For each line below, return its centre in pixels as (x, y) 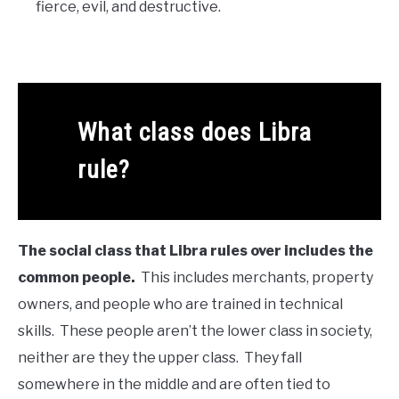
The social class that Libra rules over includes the (195, 251)
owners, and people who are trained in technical (180, 305)
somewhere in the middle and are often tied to (174, 385)
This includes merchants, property (256, 278)
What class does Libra (194, 133)
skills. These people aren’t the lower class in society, (195, 331)
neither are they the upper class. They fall (160, 358)
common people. (78, 278)
